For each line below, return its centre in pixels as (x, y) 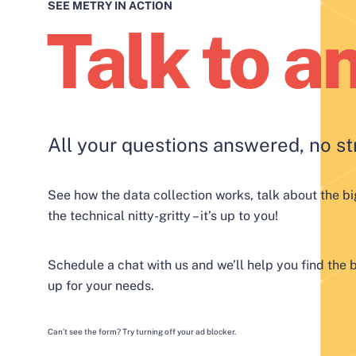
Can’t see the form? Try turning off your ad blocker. (142, 331)
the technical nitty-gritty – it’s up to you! (163, 216)
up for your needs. (101, 286)
